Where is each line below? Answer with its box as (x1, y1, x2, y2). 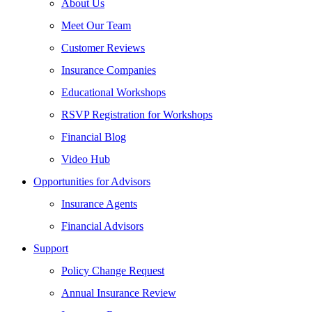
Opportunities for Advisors (33, 175, 150, 187)
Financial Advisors (61, 220, 143, 232)
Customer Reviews (61, 42, 145, 54)
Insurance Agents (61, 198, 137, 210)
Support (33, 242, 68, 254)
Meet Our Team (61, 19, 131, 31)
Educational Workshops (61, 86, 166, 98)
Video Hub (61, 153, 110, 165)
